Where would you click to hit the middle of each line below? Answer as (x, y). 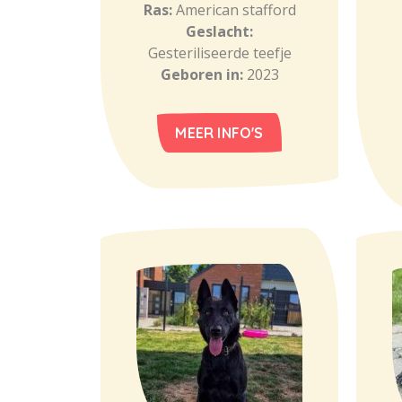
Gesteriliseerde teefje (219, 53)
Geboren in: (203, 74)
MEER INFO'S (219, 133)
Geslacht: (219, 31)
